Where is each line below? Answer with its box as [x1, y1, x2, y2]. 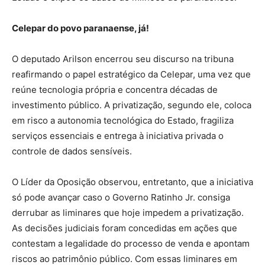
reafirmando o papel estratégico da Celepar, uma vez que [12, 69, 251, 80]
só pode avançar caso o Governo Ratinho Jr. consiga [12, 192, 230, 203]
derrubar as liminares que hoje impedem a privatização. [12, 207, 244, 219]
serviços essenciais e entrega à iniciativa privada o [12, 130, 224, 142]
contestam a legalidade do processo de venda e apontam [12, 238, 250, 250]
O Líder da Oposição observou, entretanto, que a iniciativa [12, 176, 253, 188]
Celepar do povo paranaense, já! [12, 22, 149, 34]
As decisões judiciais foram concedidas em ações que [12, 222, 237, 234]
